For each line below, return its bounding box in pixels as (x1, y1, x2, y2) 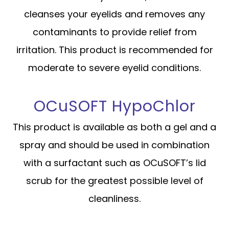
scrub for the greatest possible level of (26, 174, 203, 188)
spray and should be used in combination (19, 139, 210, 152)
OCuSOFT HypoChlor (33, 95, 196, 118)
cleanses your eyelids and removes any (24, 8, 205, 21)
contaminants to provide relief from (32, 26, 197, 39)
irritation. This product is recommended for (16, 43, 213, 57)
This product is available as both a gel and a (13, 121, 216, 134)
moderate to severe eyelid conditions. (28, 61, 201, 75)
